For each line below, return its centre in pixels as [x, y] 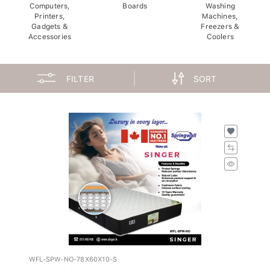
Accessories [50, 33]
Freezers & [220, 23]
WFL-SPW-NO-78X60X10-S [73, 256]
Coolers [220, 33]
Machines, [220, 13]
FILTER [80, 76]
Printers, [50, 13]
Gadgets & [50, 23]
